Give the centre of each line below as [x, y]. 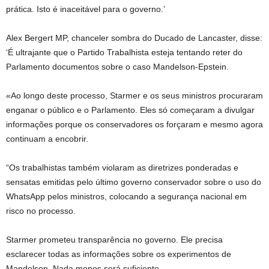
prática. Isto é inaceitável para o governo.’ [86, 9]
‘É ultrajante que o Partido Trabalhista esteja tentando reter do [124, 52]
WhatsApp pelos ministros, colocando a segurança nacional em [126, 196]
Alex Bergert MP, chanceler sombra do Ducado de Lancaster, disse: [134, 38]
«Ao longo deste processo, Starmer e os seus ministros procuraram [134, 95]
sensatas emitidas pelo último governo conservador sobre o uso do [134, 182]
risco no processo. [41, 211]
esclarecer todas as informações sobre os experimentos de [119, 254]
